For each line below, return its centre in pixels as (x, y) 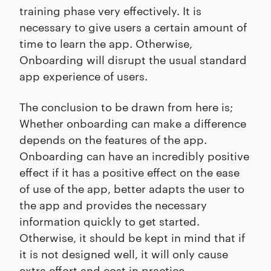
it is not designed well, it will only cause (124, 253)
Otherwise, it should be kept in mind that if (132, 237)
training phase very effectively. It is (110, 10)
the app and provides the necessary (113, 204)
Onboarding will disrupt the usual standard (133, 59)
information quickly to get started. (109, 221)
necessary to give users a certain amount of (133, 27)
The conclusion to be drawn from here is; (126, 106)
